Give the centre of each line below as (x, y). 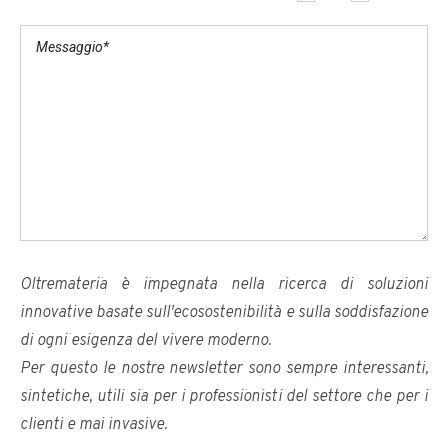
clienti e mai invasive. (93, 425)
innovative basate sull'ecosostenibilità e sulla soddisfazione (224, 313)
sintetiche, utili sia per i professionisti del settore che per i (224, 397)
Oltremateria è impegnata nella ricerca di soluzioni (224, 285)
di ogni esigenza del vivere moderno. (145, 341)
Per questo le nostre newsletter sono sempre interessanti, (224, 369)
